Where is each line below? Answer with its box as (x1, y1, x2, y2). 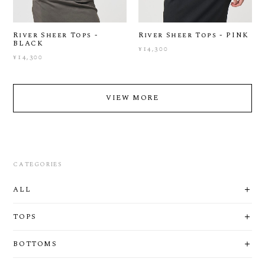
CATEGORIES (13, 159, 62, 169)
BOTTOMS (13, 238, 57, 250)
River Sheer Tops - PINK (138, 29, 249, 41)
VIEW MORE (106, 92, 159, 104)
